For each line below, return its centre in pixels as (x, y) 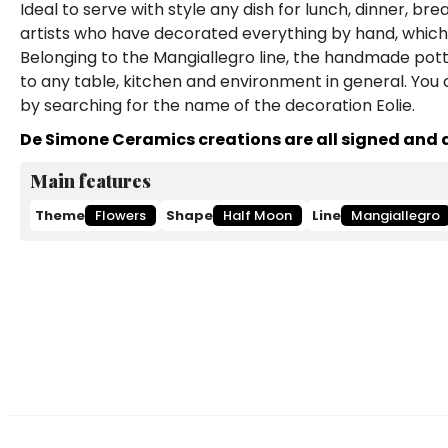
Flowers (120, 216)
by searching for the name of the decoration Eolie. (217, 106)
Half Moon (257, 216)
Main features (90, 181)
